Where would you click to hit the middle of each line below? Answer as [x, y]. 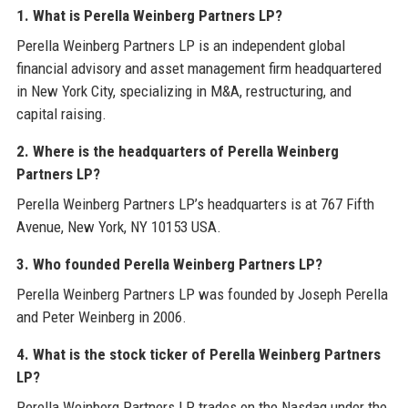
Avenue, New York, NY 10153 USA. [118, 227]
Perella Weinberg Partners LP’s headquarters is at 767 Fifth [195, 204]
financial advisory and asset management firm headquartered [199, 69]
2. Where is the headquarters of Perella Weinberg [177, 152]
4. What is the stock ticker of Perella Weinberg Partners [198, 355]
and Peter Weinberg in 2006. [101, 317]
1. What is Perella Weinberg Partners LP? [149, 16]
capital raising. [61, 114]
